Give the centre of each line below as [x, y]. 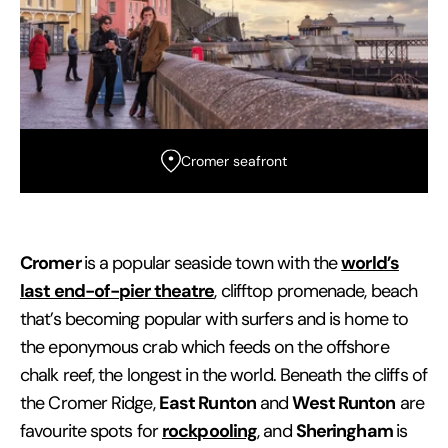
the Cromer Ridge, [89, 403]
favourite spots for [91, 431]
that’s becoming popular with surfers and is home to [214, 319]
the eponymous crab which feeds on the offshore [204, 347]
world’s [370, 263]
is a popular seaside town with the [212, 263]
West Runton [344, 403]
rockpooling [210, 431]
